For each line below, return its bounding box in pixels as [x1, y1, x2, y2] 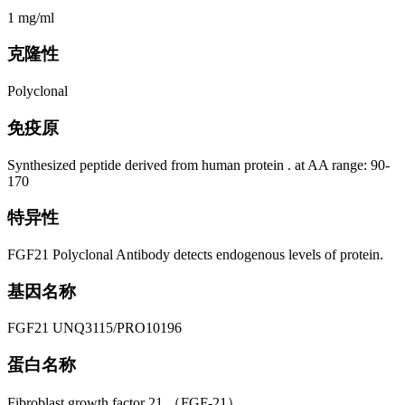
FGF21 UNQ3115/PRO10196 [7, 320, 182, 336]
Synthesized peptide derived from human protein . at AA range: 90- [7, 156, 390, 173]
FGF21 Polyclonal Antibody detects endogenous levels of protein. [7, 247, 383, 262]
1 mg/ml [7, 9, 54, 25]
